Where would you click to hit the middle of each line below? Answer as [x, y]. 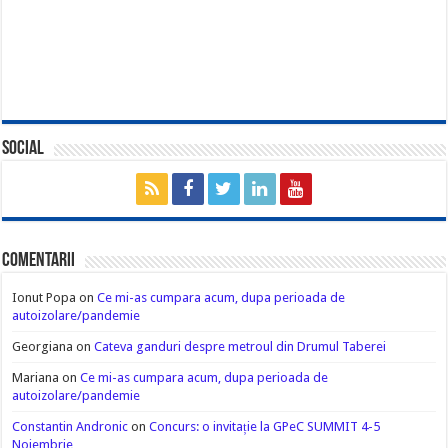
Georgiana [43, 346]
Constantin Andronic [70, 426]
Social [23, 149]
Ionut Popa [44, 297]
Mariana [36, 377]
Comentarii [39, 261]
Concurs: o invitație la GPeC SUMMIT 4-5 [265, 426]
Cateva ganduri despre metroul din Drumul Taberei [240, 346]
